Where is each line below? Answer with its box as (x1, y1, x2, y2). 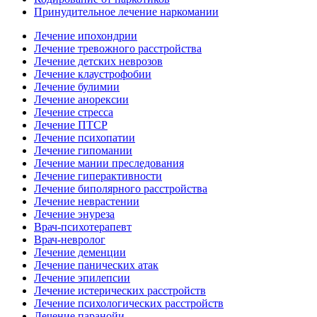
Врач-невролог (34, 234, 105, 246)
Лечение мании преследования (34, 157, 184, 169)
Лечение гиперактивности (34, 170, 162, 182)
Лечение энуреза (34, 208, 115, 220)
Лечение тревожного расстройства (34, 42, 202, 54)
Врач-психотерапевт (34, 221, 132, 233)
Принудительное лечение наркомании (34, 6, 219, 18)
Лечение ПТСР (34, 119, 108, 131)
